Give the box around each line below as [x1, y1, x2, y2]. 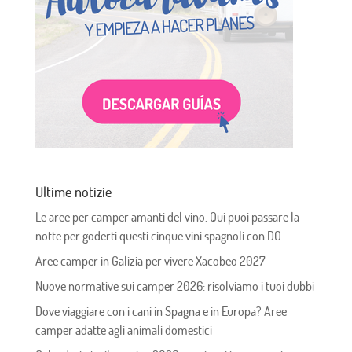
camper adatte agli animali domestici [35, 321, 212, 338]
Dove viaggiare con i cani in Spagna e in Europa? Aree [35, 302, 287, 319]
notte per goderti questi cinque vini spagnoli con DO [35, 227, 281, 244]
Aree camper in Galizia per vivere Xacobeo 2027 [35, 252, 266, 269]
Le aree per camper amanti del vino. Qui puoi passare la [35, 208, 299, 225]
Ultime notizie [35, 182, 112, 200]
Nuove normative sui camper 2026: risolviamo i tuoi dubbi [35, 277, 314, 294]
